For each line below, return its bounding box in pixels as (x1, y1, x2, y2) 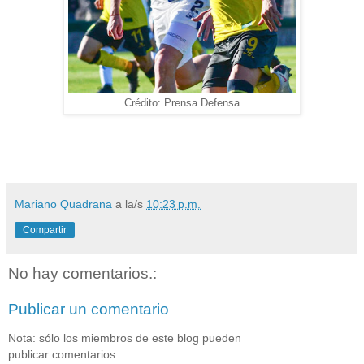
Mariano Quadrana (15, 197, 112, 210)
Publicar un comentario (8, 300, 169, 318)
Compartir (23, 223, 67, 236)
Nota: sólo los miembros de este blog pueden (8, 331, 241, 344)
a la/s (115, 197, 146, 210)
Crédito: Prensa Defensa (124, 97, 240, 110)
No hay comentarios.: (8, 264, 157, 282)
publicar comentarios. (8, 347, 119, 361)
